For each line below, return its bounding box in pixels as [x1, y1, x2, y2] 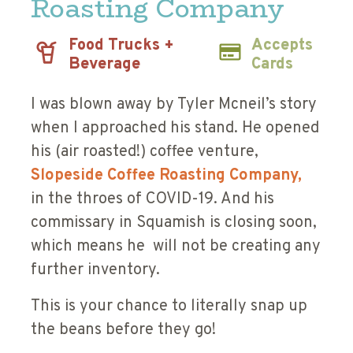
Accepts [251, 35, 314, 57]
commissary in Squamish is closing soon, [31, 213, 317, 234]
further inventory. [31, 260, 160, 281]
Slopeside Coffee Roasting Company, [31, 165, 306, 187]
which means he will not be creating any [31, 236, 321, 258]
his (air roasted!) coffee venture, [31, 142, 258, 163]
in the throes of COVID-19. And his [31, 189, 274, 210]
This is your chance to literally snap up [31, 296, 307, 318]
